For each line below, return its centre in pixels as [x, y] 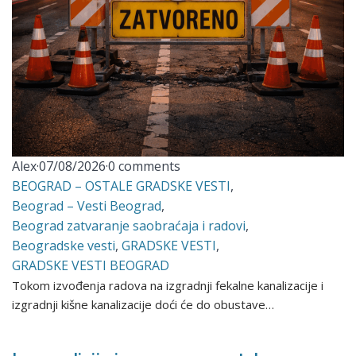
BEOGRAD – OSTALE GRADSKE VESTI [122, 186]
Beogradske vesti [64, 246]
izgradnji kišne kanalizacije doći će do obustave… [143, 305]
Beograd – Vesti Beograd [87, 206]
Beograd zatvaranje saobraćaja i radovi [129, 226]
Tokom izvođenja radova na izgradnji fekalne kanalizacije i [168, 286]
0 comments [145, 166]
